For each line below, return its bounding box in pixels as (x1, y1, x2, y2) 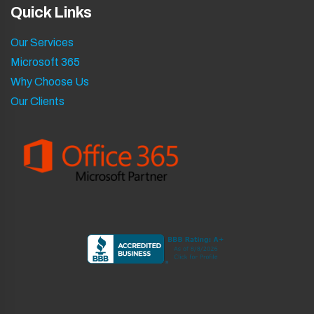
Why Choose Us (11, 76, 89, 88)
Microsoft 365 (11, 56, 80, 69)
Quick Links (11, 4, 92, 22)
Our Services (11, 36, 74, 49)
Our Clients (11, 95, 64, 108)
